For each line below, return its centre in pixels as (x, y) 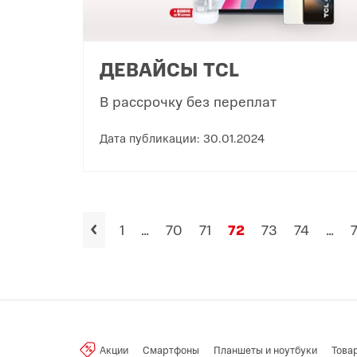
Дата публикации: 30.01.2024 (182, 137)
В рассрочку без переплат (188, 100)
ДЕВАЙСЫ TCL (169, 68)
